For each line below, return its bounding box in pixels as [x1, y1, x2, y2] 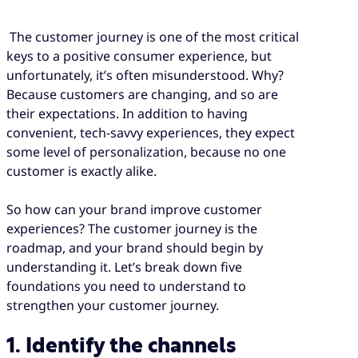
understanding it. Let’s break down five [6, 258, 242, 276]
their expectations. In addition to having [6, 104, 248, 122]
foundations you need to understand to [6, 277, 246, 296]
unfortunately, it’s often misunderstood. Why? [6, 66, 284, 84]
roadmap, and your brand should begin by [6, 239, 263, 257]
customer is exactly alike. [6, 161, 163, 180]
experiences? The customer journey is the [6, 220, 257, 238]
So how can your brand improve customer [6, 201, 262, 219]
